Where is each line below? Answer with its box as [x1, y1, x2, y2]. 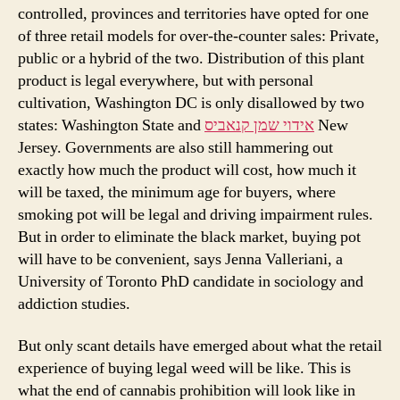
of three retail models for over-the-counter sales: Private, [18, 25, 379, 46]
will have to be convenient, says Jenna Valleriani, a [18, 248, 343, 270]
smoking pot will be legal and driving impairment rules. [18, 204, 373, 225]
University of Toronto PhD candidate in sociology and [18, 271, 363, 292]
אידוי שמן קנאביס [204, 114, 314, 136]
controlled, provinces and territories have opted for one [18, 3, 369, 24]
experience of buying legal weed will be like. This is [18, 358, 351, 379]
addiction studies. [18, 293, 130, 314]
